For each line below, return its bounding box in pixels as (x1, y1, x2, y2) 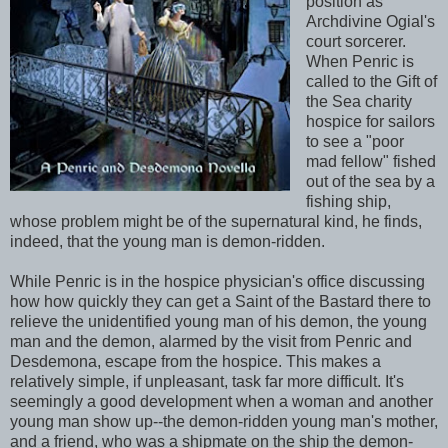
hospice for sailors (305, 113, 435, 131)
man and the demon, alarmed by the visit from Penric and (10, 333, 412, 351)
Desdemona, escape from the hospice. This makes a (10, 353, 381, 371)
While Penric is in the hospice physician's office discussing (10, 273, 425, 291)
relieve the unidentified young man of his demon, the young (10, 313, 427, 331)
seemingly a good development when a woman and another (10, 393, 433, 411)
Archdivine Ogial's (305, 13, 435, 31)
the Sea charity (305, 93, 412, 111)
